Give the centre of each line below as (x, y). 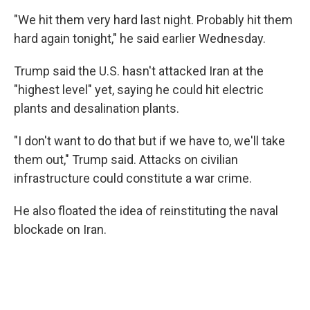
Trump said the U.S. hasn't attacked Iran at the (139, 71)
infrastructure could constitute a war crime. (133, 178)
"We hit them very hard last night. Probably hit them (153, 20)
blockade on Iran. (60, 229)
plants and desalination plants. (97, 108)
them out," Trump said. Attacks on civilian (126, 159)
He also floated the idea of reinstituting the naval (146, 211)
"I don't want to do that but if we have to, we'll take (149, 141)
